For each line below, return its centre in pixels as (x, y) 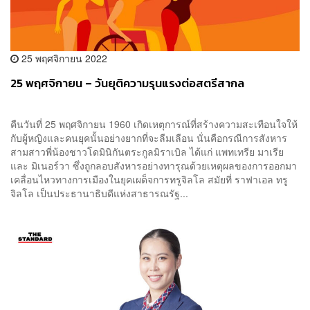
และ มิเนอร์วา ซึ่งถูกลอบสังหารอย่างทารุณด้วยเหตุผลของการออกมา (154, 165)
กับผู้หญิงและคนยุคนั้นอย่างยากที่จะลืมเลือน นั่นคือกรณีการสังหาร (149, 137)
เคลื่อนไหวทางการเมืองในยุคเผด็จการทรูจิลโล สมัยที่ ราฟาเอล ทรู (149, 179)
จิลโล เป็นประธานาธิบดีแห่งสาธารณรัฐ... (99, 193)
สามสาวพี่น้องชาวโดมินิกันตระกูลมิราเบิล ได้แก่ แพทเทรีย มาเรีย (147, 151)
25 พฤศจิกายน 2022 (63, 58)
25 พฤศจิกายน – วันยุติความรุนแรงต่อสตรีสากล (127, 83)
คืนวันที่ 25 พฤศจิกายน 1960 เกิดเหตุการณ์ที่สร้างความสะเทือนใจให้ (154, 124)
